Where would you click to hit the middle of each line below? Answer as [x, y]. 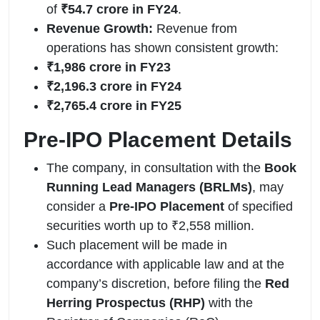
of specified [259, 206]
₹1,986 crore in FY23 [109, 67]
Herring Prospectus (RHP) [126, 302]
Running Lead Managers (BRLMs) [149, 187]
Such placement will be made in [137, 245]
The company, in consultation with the [155, 167]
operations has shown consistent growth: [162, 47]
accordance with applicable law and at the [165, 264]
